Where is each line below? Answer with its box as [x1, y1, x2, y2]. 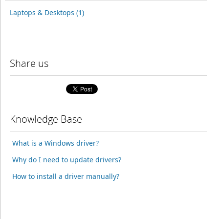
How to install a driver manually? [12, 172, 119, 181]
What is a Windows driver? [12, 138, 99, 148]
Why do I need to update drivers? [12, 155, 121, 164]
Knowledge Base [9, 112, 82, 126]
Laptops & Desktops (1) [9, 8, 84, 17]
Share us [9, 57, 48, 70]
